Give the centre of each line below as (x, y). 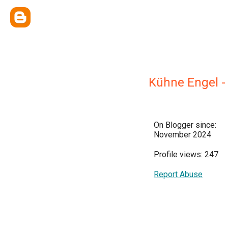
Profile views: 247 (186, 154)
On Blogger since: (185, 125)
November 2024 (182, 135)
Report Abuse (178, 174)
